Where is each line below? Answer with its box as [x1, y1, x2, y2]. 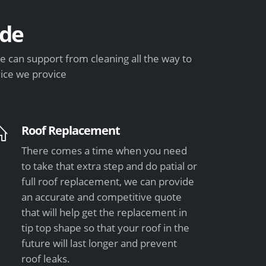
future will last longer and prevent [21, 236, 178, 250]
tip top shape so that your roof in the [21, 220, 190, 235]
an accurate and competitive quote [21, 189, 182, 204]
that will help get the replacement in [21, 205, 188, 219]
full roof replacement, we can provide [21, 174, 195, 188]
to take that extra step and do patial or [21, 159, 198, 173]
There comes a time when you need [21, 143, 188, 157]
